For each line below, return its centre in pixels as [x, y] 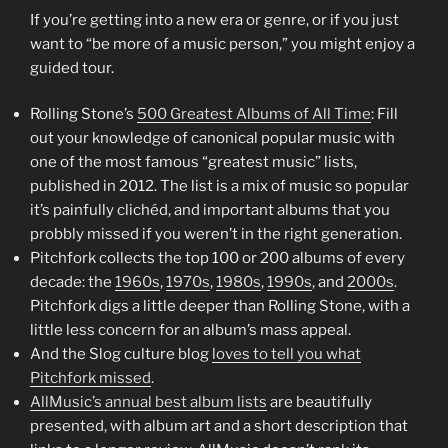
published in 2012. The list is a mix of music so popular [219, 186]
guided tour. [72, 67]
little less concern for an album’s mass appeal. [190, 330]
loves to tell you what [286, 354]
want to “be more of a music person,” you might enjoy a [222, 43]
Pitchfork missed [90, 378]
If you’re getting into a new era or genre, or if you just [214, 19]
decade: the [72, 282]
